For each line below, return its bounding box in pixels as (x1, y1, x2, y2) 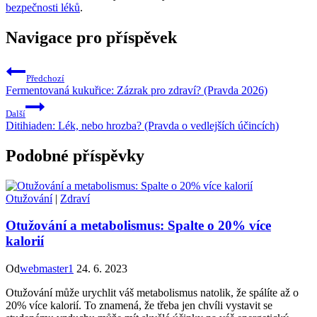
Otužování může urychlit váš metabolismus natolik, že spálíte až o (6, 287, 299, 299)
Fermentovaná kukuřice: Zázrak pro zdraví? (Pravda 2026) (6, 83, 267, 96)
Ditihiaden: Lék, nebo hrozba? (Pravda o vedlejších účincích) (6, 119, 279, 132)
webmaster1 (20, 263, 74, 275)
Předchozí (26, 72, 64, 83)
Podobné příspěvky (6, 146, 144, 165)
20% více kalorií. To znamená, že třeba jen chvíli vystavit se (6, 299, 272, 312)
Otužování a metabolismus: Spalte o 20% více (6, 218, 271, 234)
